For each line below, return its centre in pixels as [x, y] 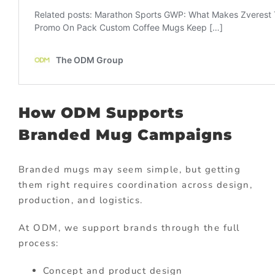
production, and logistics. [80, 200]
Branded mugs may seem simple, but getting [130, 169]
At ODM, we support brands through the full [129, 227]
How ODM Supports [101, 112]
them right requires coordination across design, [135, 184]
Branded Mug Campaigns [125, 134]
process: [38, 243]
